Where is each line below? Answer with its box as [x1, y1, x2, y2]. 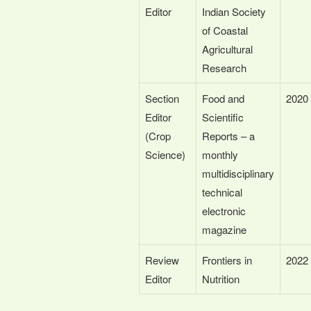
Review [145, 252, 179, 267]
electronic [202, 203, 246, 218]
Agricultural [202, 41, 253, 56]
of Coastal [202, 22, 248, 37]
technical [202, 184, 242, 199]
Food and [202, 90, 244, 106]
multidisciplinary [202, 165, 274, 180]
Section [145, 90, 179, 106]
